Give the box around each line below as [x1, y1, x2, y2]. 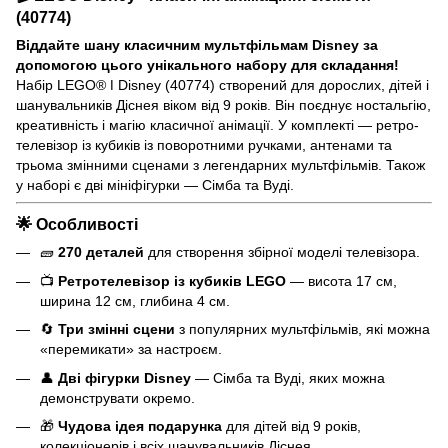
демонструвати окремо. [40, 389, 195, 406]
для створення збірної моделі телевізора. [144, 244, 420, 261]
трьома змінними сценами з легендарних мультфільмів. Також [16, 156, 425, 173]
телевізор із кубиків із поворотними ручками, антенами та [16, 136, 392, 153]
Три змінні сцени [58, 321, 175, 338]
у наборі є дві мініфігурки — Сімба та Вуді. [16, 176, 294, 193]
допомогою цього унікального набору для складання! [16, 56, 399, 73]
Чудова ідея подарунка [58, 417, 222, 434]
